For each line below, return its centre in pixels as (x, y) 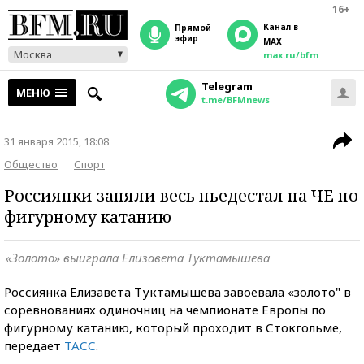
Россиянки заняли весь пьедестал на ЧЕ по (181, 195)
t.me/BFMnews (235, 100)
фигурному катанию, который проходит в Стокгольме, (173, 327)
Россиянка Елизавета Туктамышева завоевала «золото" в (178, 292)
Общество (31, 164)
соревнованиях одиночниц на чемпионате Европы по (165, 310)
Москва (33, 54)
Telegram (227, 86)
